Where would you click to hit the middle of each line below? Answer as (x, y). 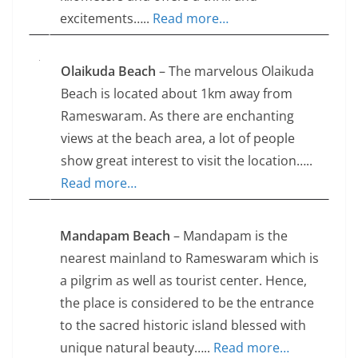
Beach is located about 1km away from (177, 94)
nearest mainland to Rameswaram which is (189, 259)
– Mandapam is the (229, 236)
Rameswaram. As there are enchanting (177, 116)
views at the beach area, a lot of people (178, 139)
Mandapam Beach (115, 236)
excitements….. (106, 19)
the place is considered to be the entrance (187, 303)
